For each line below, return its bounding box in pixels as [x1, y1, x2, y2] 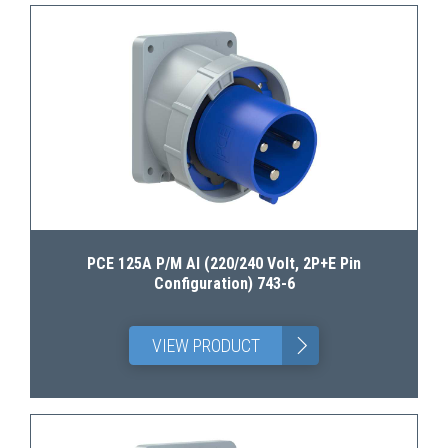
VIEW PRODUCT [151, 335, 260, 356]
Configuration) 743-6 [153, 274, 295, 293]
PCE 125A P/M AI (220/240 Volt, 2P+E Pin [87, 254, 361, 273]
